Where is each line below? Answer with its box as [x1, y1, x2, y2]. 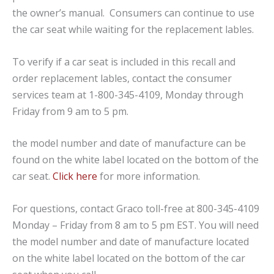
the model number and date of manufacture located [12, 235, 249, 249]
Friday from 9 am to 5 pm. [12, 104, 128, 118]
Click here [53, 169, 97, 183]
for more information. [97, 169, 200, 183]
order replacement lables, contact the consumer [12, 71, 232, 85]
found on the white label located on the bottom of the [12, 153, 259, 167]
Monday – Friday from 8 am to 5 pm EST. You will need [12, 218, 259, 232]
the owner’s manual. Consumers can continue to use [12, 6, 254, 20]
